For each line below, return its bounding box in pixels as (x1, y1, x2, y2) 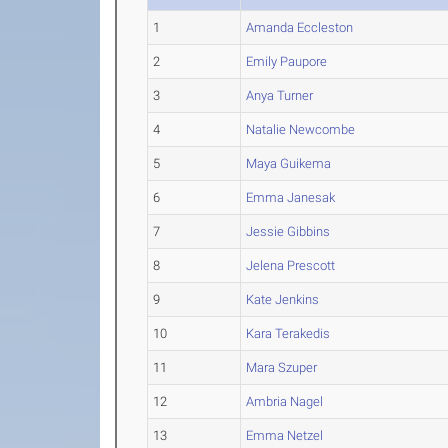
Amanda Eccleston (246, 20, 354, 35)
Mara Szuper (246, 360, 318, 375)
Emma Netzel (246, 428, 324, 443)
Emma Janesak (246, 190, 336, 205)
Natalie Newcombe (246, 122, 356, 137)
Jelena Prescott (246, 258, 336, 273)
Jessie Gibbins (246, 224, 331, 239)
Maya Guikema (246, 156, 332, 171)
